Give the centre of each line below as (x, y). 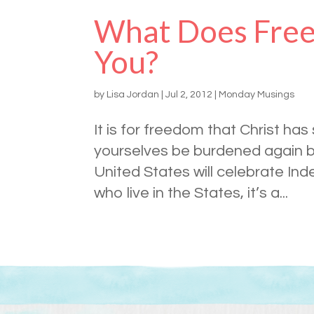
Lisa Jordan (133, 95)
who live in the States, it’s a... (191, 193)
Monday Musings (257, 95)
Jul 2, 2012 (189, 95)
